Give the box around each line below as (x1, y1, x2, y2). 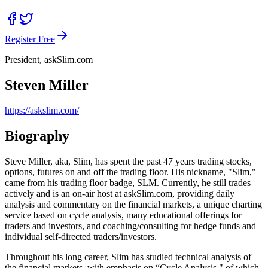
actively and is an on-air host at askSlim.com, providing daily (5, 188, 234, 199)
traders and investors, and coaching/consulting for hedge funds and (5, 220, 256, 231)
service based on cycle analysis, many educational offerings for (5, 209, 242, 220)
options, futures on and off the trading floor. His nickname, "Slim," (5, 166, 256, 177)
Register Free (5, 34, 55, 44)
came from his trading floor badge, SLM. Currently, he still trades (5, 177, 251, 188)
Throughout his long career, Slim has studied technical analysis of (5, 251, 251, 262)
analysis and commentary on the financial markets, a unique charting (5, 199, 262, 209)
